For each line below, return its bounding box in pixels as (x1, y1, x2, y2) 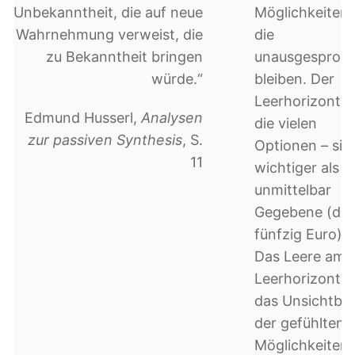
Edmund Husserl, (25, 109, 142, 127)
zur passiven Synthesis (28, 132, 183, 149)
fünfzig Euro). (254, 225, 346, 242)
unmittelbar (254, 181, 331, 198)
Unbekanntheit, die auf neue (13, 3, 204, 21)
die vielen (254, 114, 317, 132)
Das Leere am (254, 247, 345, 265)
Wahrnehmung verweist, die (16, 25, 204, 43)
